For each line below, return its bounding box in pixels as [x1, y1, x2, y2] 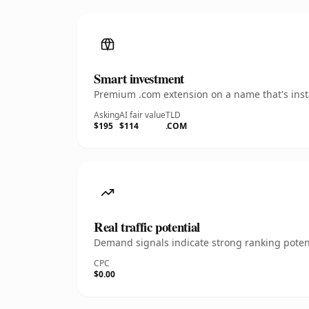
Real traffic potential [94, 217, 200, 236]
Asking [94, 109, 119, 121]
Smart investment [94, 69, 185, 88]
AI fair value [119, 109, 166, 121]
